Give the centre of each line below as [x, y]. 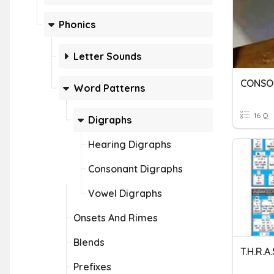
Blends [89, 242]
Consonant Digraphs [135, 169]
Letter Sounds [107, 56]
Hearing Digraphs [130, 144]
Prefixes [92, 267]
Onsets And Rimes [116, 218]
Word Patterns [109, 88]
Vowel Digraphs [125, 193]
